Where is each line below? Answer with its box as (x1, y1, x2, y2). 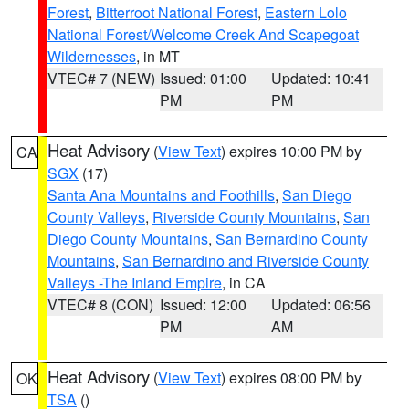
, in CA (222, 272, 266, 293)
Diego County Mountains (47, 228, 208, 249)
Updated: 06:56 (271, 294, 372, 315)
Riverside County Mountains (152, 206, 336, 227)
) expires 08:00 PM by (221, 367, 362, 388)
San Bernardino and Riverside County (122, 250, 369, 271)
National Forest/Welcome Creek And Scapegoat (47, 24, 359, 45)
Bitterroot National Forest (96, 2, 257, 23)
